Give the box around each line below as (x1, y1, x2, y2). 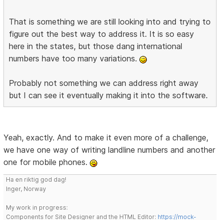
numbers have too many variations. (9, 54, 140, 64)
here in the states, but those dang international (9, 41, 183, 52)
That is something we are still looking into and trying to (9, 17, 211, 27)
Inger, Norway (6, 185, 47, 193)
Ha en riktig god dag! (6, 176, 67, 184)
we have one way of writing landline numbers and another (3, 145, 216, 155)
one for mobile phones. (3, 157, 90, 167)
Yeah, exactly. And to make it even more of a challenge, (3, 133, 209, 143)
